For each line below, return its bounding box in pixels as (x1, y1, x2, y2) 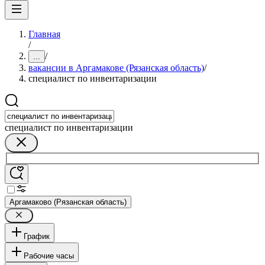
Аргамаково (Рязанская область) (9, 197, 127, 206)
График (24, 231, 50, 241)
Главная (28, 29, 60, 39)
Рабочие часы (24, 251, 74, 260)
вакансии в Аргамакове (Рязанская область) (28, 63, 204, 73)
